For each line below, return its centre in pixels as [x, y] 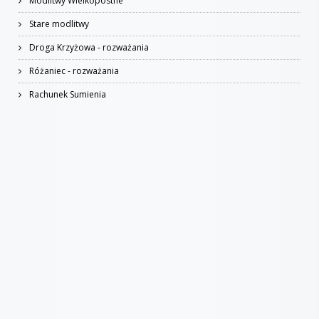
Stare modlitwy [58, 24]
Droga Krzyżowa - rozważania [88, 47]
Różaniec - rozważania [73, 71]
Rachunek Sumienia [67, 94]
